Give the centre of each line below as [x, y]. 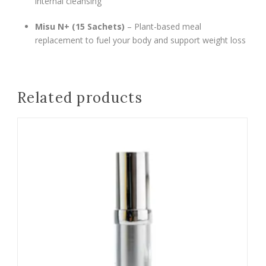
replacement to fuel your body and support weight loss [140, 40]
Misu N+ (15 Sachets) [80, 26]
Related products [80, 98]
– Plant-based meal [163, 26]
